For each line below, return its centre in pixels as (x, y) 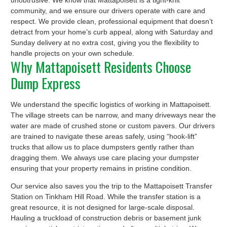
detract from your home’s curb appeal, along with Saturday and (112, 32)
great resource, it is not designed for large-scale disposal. (103, 207)
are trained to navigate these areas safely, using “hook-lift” (104, 137)
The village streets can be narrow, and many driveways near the (113, 115)
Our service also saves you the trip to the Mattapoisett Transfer (111, 186)
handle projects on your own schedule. (72, 53)
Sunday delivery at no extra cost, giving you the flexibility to (105, 43)
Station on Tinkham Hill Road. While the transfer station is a (106, 197)
